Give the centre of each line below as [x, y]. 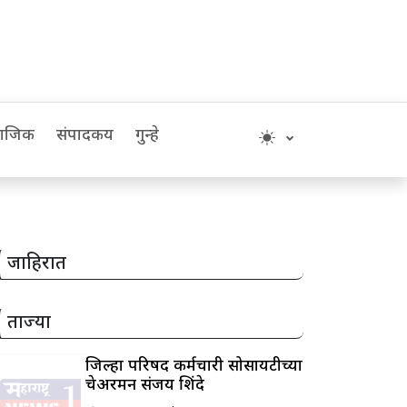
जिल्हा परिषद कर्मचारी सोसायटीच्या [194, 366]
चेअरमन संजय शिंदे [145, 385]
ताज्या [29, 323]
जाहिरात [36, 264]
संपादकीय [85, 136]
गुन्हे [147, 136]
